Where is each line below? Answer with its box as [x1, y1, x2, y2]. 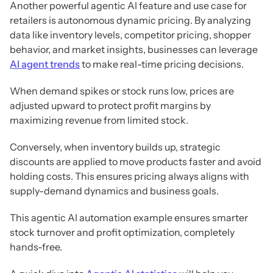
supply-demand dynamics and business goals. [10, 184, 219, 197]
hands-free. [10, 240, 62, 253]
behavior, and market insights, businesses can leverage [10, 43, 258, 55]
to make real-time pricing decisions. [80, 57, 244, 70]
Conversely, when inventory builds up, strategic [10, 140, 221, 153]
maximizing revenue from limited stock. [10, 113, 188, 126]
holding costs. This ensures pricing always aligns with [10, 169, 249, 182]
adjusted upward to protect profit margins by [10, 99, 211, 112]
